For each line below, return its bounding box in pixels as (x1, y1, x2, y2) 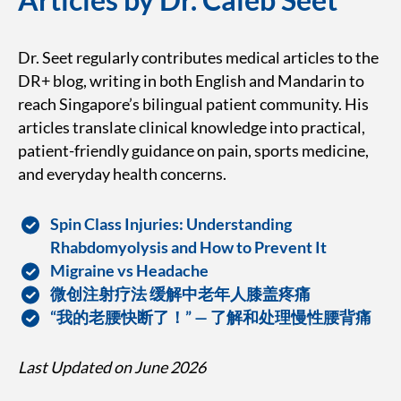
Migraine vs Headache (50, 260, 209, 280)
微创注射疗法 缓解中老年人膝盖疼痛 (50, 284, 311, 303)
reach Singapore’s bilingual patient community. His (18, 94, 369, 114)
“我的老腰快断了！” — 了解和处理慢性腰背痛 (50, 307, 371, 327)
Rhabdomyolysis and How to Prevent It (50, 237, 327, 257)
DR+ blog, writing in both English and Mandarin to (18, 71, 364, 90)
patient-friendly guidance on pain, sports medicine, (18, 141, 369, 160)
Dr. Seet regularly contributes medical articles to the (18, 47, 379, 67)
